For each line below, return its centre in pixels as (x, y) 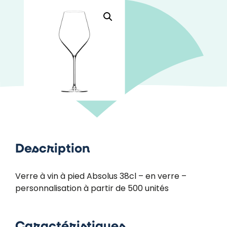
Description (52, 149)
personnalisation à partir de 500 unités (92, 189)
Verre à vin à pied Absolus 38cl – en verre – (101, 177)
